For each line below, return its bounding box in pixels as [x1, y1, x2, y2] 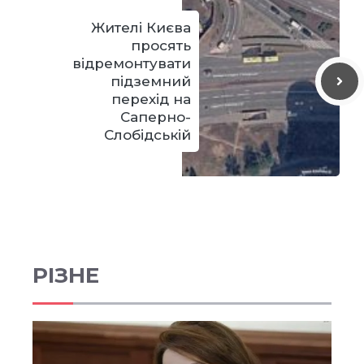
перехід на [111, 91, 191, 108]
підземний [110, 73, 191, 90]
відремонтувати [72, 55, 191, 72]
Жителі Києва [91, 19, 191, 37]
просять [131, 37, 191, 54]
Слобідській [104, 127, 191, 144]
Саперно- [120, 109, 191, 126]
